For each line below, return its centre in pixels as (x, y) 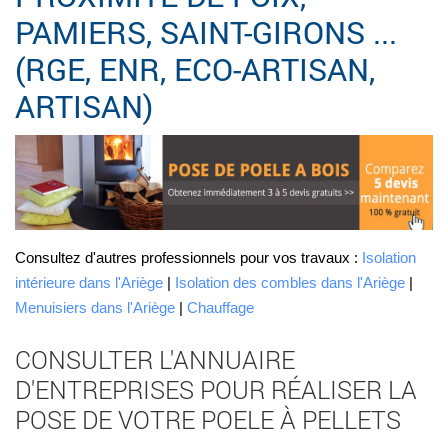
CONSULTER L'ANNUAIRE (155, 360)
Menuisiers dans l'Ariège (95, 308)
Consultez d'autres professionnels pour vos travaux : (188, 258)
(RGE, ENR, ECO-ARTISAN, (195, 69)
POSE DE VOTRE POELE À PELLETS (208, 420)
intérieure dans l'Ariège (89, 283)
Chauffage (220, 308)
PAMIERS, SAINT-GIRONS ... (206, 32)
